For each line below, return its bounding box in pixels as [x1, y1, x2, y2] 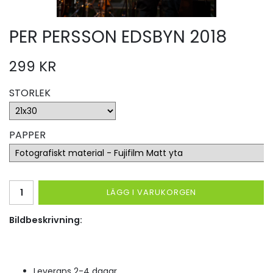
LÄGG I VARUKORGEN [106, 186, 196, 198]
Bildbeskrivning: [9, 214, 82, 226]
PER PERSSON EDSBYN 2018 [9, 25, 227, 49]
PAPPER [9, 128, 46, 142]
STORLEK [9, 86, 51, 100]
